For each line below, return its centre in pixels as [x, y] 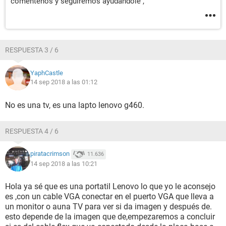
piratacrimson [50, 154]
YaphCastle [47, 73]
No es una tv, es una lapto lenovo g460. [75, 105]
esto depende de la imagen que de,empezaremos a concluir [110, 217]
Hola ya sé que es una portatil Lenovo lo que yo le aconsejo [110, 186]
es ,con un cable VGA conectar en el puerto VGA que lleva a [109, 196]
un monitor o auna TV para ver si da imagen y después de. [108, 207]
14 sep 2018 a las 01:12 [64, 82]
